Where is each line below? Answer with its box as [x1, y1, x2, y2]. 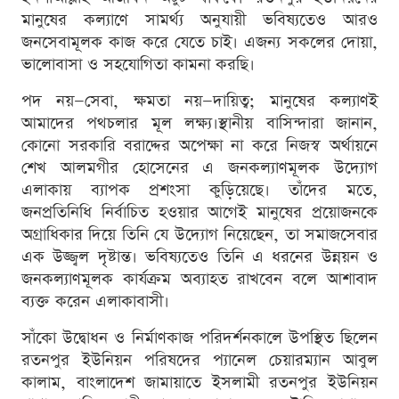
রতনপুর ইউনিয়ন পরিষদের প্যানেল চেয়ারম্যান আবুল [21, 349, 378, 372]
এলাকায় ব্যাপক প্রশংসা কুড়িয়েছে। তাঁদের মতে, [21, 179, 378, 202]
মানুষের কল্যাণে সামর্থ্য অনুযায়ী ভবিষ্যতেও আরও [21, 9, 378, 32]
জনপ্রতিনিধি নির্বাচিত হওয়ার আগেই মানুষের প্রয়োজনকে [21, 201, 378, 224]
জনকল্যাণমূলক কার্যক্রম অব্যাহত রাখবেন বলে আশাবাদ [21, 268, 378, 291]
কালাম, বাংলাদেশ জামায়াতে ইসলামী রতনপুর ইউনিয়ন [21, 371, 378, 395]
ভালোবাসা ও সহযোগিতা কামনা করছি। [21, 53, 255, 77]
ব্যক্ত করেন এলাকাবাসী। [21, 290, 169, 313]
